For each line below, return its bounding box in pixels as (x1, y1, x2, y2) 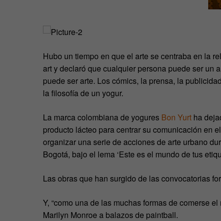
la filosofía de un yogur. (43, 87, 123, 99)
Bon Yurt (161, 111, 191, 123)
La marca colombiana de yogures (43, 111, 161, 123)
